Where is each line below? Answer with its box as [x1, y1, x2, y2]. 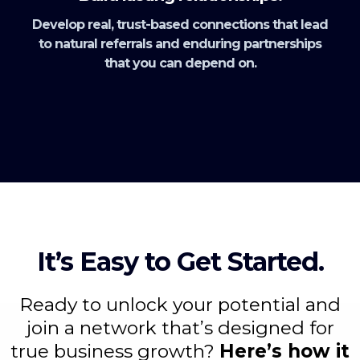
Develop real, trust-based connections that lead [32, 16, 328, 32]
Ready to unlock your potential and [19, 292, 341, 316]
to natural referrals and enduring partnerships [39, 35, 321, 51]
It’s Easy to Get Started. [36, 245, 324, 277]
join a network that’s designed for [26, 316, 334, 339]
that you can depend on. [104, 55, 256, 71]
